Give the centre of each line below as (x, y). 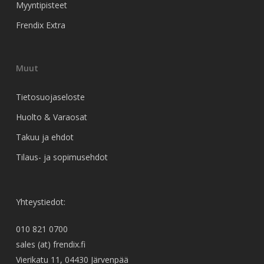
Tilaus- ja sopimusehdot (62, 157)
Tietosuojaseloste (50, 97)
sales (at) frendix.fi (50, 244)
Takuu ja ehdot (44, 137)
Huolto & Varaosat (51, 117)
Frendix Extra (40, 25)
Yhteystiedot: (40, 202)
